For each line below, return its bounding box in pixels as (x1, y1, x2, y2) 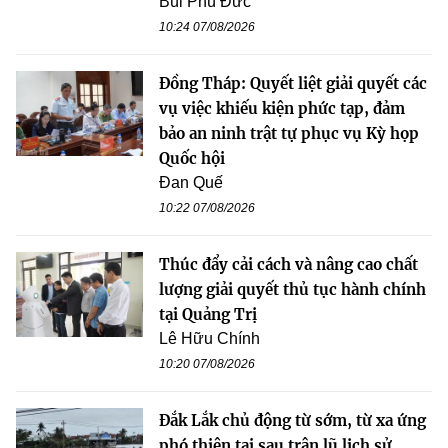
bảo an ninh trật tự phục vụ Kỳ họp (159, 124, 419, 144)
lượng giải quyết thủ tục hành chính (159, 280, 426, 300)
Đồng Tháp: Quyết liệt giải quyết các (159, 74, 427, 94)
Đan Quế (159, 174, 223, 192)
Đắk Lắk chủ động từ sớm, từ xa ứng (159, 411, 426, 431)
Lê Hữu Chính (159, 330, 260, 348)
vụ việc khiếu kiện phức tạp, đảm (159, 99, 405, 119)
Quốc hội (159, 149, 225, 169)
